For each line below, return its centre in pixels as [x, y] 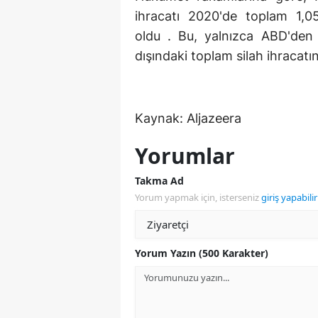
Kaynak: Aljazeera [188, 118]
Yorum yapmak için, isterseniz [198, 197]
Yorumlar [185, 155]
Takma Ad [159, 180]
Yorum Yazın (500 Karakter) [202, 253]
